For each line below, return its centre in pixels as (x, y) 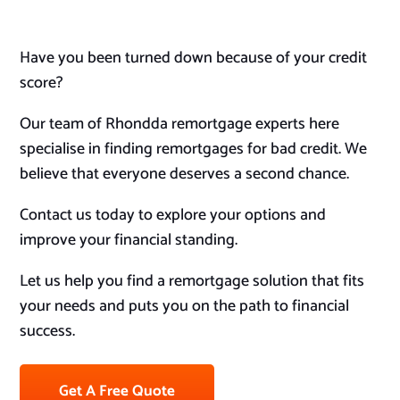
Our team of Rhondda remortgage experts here (180, 125)
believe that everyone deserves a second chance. (185, 175)
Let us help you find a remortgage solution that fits (192, 282)
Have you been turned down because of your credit (194, 58)
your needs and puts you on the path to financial (185, 307)
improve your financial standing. (129, 241)
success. (48, 332)
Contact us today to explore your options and (173, 216)
